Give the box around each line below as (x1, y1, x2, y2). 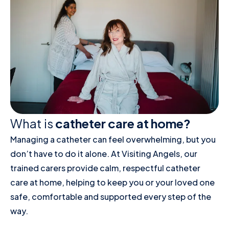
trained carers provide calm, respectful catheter (10, 163, 200, 174)
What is (10, 116, 55, 131)
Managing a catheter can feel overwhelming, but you (10, 134, 216, 145)
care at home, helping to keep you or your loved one (10, 177, 215, 188)
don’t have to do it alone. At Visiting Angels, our (10, 148, 197, 159)
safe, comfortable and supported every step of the (10, 191, 211, 202)
